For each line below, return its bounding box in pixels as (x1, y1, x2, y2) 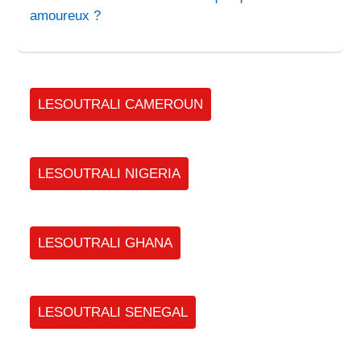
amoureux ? (30, 8, 102, 24)
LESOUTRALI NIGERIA (38, 166, 181, 182)
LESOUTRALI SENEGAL (38, 305, 189, 321)
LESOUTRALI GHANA (38, 235, 173, 251)
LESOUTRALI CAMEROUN (38, 97, 204, 113)
